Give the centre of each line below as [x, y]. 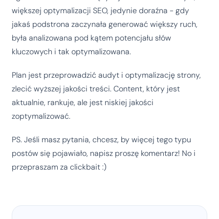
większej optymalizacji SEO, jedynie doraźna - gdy [100, 10]
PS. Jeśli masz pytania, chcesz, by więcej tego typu [101, 139]
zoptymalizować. [41, 116]
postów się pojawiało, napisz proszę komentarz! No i [104, 153]
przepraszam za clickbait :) [59, 167]
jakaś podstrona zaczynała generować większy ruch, [105, 24]
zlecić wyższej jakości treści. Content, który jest [96, 88]
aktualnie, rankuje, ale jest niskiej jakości [83, 102]
